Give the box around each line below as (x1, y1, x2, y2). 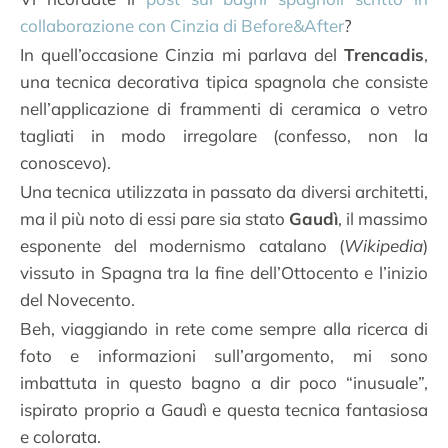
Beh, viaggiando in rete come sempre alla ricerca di (20, 318, 428, 340)
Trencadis (344, 44, 424, 66)
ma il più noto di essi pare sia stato (20, 208, 289, 230)
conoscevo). (20, 152, 111, 174)
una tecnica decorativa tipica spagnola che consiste (20, 71, 428, 93)
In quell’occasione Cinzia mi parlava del (20, 44, 344, 66)
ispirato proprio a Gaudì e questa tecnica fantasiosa (20, 399, 428, 421)
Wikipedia (344, 235, 423, 257)
